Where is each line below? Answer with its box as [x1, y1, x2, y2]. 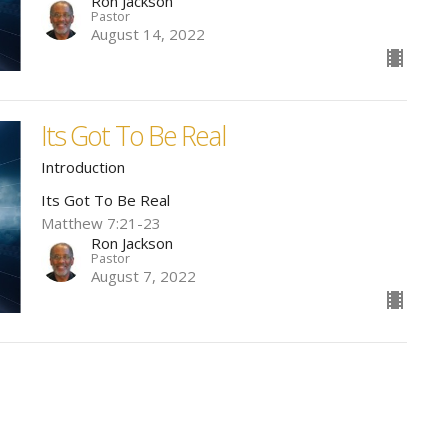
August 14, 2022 [90, 24, 205, 45]
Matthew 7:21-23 [40, 213, 161, 234]
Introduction [40, 157, 125, 178]
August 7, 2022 [90, 266, 196, 287]
